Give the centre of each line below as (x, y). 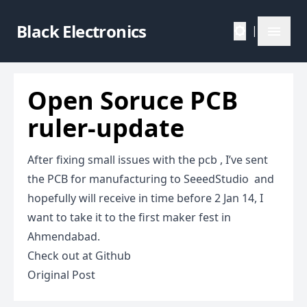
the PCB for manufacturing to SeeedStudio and (151, 179)
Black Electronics (82, 31)
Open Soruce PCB (133, 101)
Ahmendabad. (64, 237)
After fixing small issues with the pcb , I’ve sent (148, 160)
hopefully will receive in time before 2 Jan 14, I (145, 198)
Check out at (61, 256)
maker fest (191, 218)
